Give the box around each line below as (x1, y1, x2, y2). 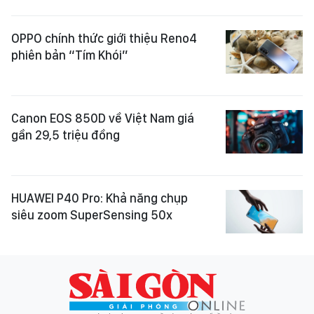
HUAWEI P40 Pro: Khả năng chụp (11, 191, 188, 206)
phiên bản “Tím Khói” (11, 48, 128, 63)
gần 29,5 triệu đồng (11, 128, 120, 143)
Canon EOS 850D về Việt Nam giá (11, 111, 194, 126)
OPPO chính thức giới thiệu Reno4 (11, 31, 197, 46)
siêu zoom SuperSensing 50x (11, 207, 172, 223)
